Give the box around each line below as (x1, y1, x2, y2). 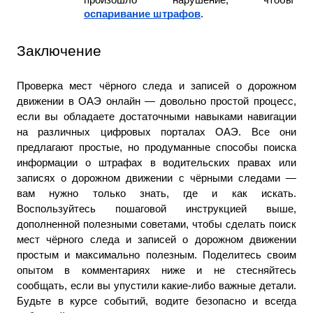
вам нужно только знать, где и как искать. (17, 187, 296, 199)
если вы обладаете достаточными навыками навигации (17, 110, 296, 122)
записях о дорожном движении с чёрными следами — (17, 172, 296, 184)
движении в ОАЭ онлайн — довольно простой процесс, (17, 95, 296, 107)
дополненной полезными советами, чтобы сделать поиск (17, 218, 296, 230)
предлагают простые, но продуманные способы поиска (17, 141, 296, 153)
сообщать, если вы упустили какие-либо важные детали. (17, 279, 296, 291)
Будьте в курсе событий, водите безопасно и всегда (17, 295, 296, 307)
